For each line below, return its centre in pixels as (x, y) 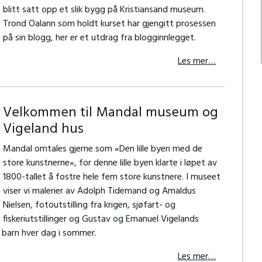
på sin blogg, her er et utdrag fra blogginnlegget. (99, 38)
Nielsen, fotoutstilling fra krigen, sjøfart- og (89, 205)
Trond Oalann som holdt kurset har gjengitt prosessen (109, 24)
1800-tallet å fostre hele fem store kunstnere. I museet (111, 177)
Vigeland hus (43, 129)
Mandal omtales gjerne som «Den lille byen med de (102, 149)
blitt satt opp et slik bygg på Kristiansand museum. (104, 10)
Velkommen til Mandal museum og (110, 113)
